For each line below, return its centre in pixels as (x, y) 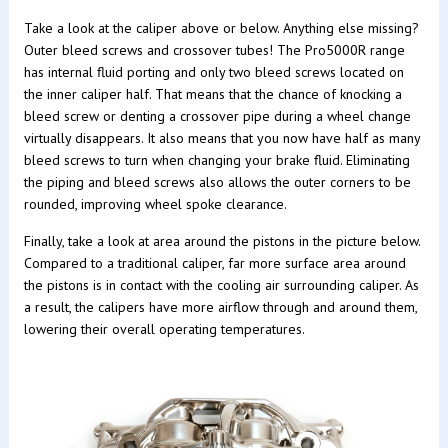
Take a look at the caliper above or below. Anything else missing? (221, 27)
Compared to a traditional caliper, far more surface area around (214, 262)
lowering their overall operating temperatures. (164, 328)
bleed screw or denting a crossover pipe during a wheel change (217, 115)
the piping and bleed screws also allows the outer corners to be (217, 181)
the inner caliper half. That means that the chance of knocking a (212, 93)
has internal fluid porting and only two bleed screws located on (213, 71)
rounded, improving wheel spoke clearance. (155, 203)
